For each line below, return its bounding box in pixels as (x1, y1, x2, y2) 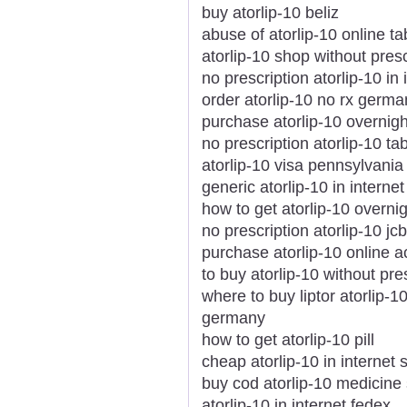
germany (202, 308, 265, 327)
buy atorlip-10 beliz (202, 3, 339, 22)
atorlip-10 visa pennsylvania (202, 155, 403, 174)
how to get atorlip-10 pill (202, 330, 374, 349)
